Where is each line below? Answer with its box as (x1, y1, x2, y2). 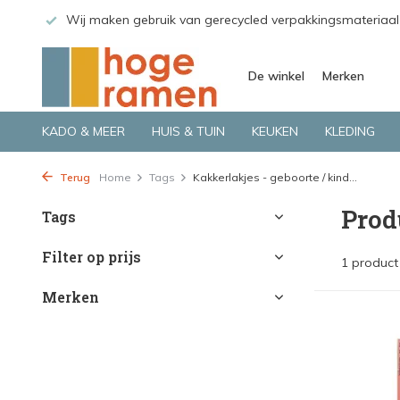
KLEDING (325, 123, 375, 139)
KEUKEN (252, 123, 298, 139)
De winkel (248, 68, 304, 84)
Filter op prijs (42, 247, 141, 266)
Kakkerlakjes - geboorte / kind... (193, 171, 357, 184)
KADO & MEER (42, 123, 125, 139)
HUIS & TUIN (152, 123, 225, 139)
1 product (341, 254, 398, 271)
